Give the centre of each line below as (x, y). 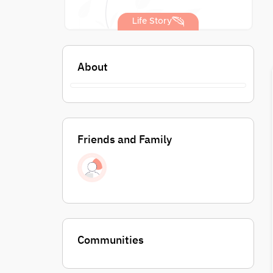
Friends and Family (125, 139)
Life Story (152, 21)
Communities (111, 240)
